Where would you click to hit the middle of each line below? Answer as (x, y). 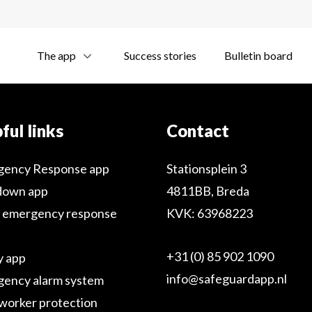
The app (56, 55)
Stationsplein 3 (206, 169)
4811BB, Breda (208, 191)
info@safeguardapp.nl (227, 279)
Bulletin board (258, 55)
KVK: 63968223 (210, 213)
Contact (198, 131)
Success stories (160, 55)
